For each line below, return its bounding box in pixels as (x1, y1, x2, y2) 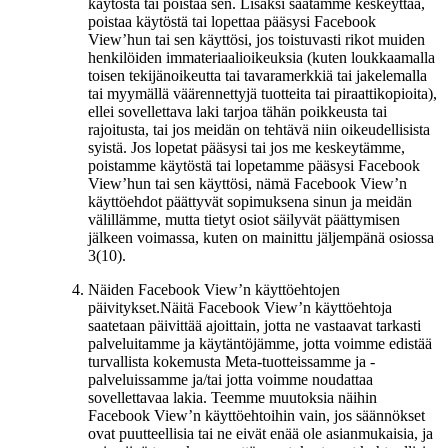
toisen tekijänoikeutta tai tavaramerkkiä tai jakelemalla (88, 66, 427, 84)
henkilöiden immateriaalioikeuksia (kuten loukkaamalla (88, 48, 435, 66)
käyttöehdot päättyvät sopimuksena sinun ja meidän (88, 192, 412, 210)
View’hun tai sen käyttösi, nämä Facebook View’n (88, 174, 407, 192)
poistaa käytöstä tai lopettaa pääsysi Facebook (88, 12, 376, 30)
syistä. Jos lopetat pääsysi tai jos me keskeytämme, (88, 138, 405, 156)
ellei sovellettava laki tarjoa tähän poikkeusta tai (88, 102, 387, 120)
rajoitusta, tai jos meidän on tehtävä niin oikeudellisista (88, 120, 430, 138)
